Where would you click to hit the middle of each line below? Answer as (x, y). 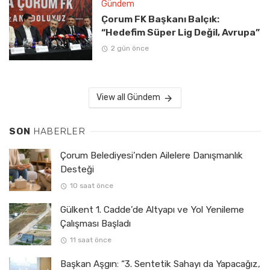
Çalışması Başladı (96, 224)
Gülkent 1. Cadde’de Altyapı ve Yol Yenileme (152, 210)
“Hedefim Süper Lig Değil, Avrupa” (180, 32)
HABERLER (59, 132)
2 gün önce (130, 49)
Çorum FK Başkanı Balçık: (160, 19)
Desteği (77, 170)
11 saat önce (90, 240)
